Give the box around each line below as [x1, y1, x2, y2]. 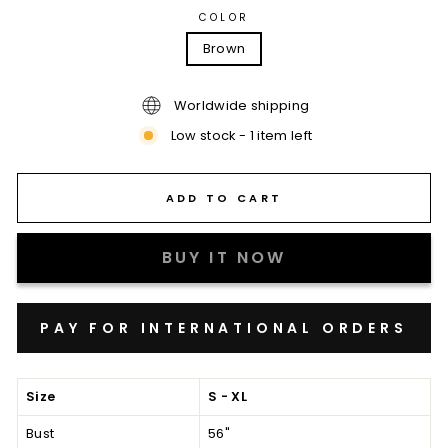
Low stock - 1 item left [170, 125, 313, 145]
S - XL [208, 387, 247, 406]
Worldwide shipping [173, 95, 310, 115]
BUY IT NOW [161, 246, 287, 269]
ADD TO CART [165, 189, 283, 206]
